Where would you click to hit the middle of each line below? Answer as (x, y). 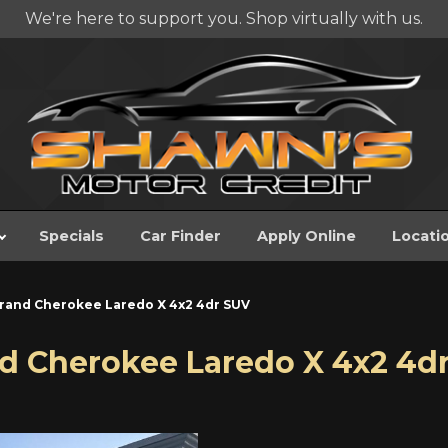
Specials (71, 236)
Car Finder (180, 236)
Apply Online (306, 236)
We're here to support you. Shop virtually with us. (224, 18)
